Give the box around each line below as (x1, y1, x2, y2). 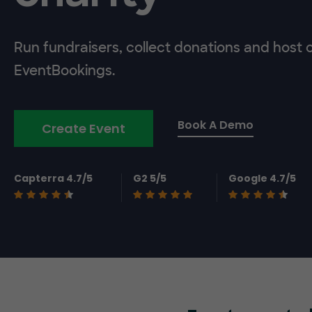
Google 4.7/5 (228, 171, 297, 185)
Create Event (42, 120, 125, 137)
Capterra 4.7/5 (14, 171, 93, 185)
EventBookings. (14, 62, 115, 79)
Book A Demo (178, 117, 253, 133)
